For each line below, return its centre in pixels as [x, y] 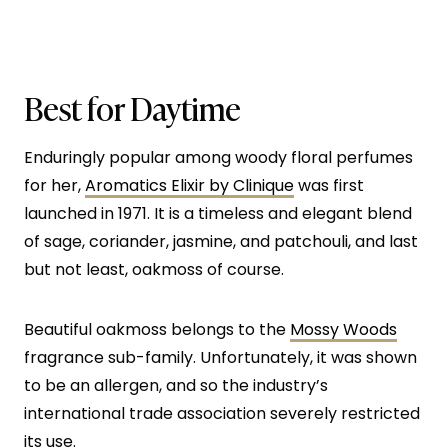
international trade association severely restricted [222, 414]
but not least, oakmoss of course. [154, 270]
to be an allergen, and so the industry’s [176, 386]
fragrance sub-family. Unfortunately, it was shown [220, 358]
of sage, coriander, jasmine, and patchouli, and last [221, 242]
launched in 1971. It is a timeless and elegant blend [218, 214]
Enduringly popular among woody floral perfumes [218, 158]
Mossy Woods [343, 330]
